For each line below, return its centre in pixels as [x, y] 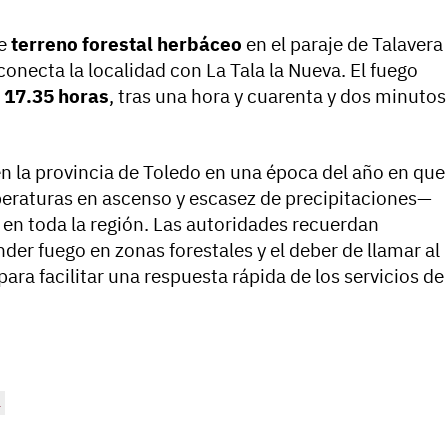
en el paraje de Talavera [342, 44]
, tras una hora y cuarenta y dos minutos [277, 96]
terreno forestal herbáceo [126, 44]
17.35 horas [56, 96]
